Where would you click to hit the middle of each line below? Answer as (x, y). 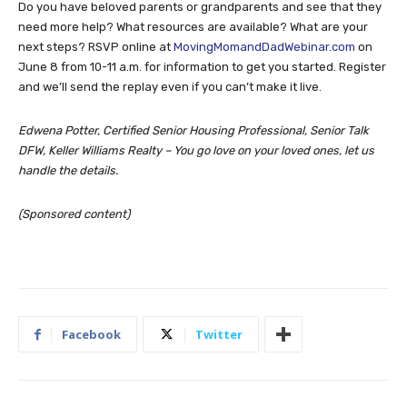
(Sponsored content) (74, 214)
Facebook (91, 335)
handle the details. (68, 171)
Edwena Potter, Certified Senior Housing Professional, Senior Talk (194, 131)
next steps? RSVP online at (96, 47)
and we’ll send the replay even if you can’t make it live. (170, 87)
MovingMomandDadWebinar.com (264, 47)
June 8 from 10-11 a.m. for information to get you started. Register (202, 67)
